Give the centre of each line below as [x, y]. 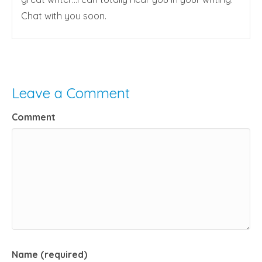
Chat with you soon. [64, 16]
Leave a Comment [71, 93]
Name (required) [49, 254]
